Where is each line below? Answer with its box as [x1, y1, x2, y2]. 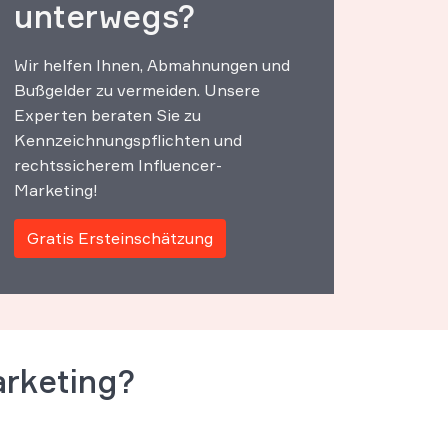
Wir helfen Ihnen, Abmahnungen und [14, 55, 290, 75]
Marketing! [14, 180, 98, 200]
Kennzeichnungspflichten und [14, 130, 242, 150]
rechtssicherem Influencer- [14, 155, 222, 175]
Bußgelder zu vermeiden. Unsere [14, 80, 260, 100]
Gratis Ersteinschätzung [27, 228, 213, 248]
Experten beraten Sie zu [14, 105, 201, 125]
